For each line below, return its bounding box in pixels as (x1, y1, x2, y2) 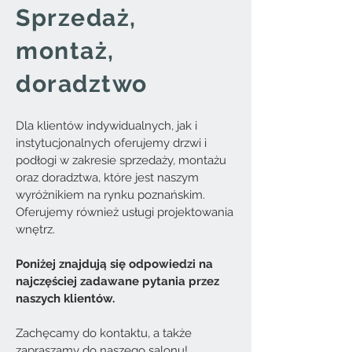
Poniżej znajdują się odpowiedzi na (16, 257, 213, 271)
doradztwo (16, 70, 148, 97)
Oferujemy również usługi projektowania (16, 205, 233, 219)
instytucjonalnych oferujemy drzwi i (16, 136, 207, 150)
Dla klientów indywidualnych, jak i (16, 119, 197, 133)
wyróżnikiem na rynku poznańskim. (16, 188, 205, 202)
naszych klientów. (16, 291, 118, 306)
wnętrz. (16, 222, 55, 236)
